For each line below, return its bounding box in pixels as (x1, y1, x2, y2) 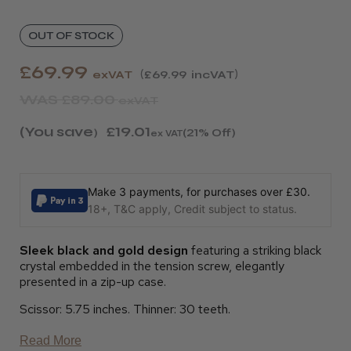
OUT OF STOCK (28, 29, 114, 42)
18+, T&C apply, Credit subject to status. (88, 202, 297, 215)
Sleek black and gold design (20, 242, 188, 259)
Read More (20, 334, 81, 347)
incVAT (191, 68, 234, 81)
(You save (20, 123, 93, 140)
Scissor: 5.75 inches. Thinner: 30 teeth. (20, 301, 230, 317)
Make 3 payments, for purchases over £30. (88, 185, 310, 198)
